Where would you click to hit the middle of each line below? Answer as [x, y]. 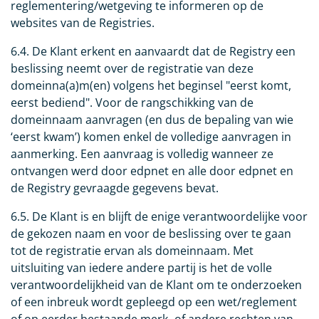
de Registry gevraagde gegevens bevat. [115, 188]
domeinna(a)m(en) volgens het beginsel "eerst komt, [151, 86]
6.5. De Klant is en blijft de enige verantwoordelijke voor [159, 217]
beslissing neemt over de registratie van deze [132, 69]
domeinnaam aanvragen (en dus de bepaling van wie [152, 120]
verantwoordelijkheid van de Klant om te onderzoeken [156, 285]
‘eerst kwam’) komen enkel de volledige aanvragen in [151, 137]
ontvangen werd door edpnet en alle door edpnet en [152, 171]
